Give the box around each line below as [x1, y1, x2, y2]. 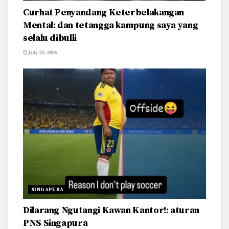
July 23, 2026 [28, 49, 57, 56]
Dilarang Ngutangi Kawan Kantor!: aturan [23, 204, 199, 217]
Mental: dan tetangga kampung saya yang [23, 19, 198, 31]
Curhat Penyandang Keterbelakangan [23, 6, 185, 18]
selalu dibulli [23, 32, 77, 44]
